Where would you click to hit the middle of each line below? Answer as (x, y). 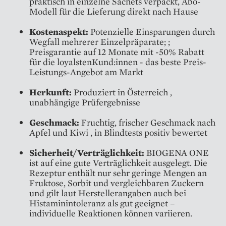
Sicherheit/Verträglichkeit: (87, 152)
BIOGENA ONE (177, 152)
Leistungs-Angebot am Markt (86, 72)
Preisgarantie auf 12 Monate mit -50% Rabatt (117, 51)
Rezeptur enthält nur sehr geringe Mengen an (118, 173)
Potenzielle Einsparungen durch (153, 31)
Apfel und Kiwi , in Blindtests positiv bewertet (118, 132)
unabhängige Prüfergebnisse (85, 102)
